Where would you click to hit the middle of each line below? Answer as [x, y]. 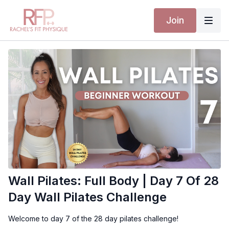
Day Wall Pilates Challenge [87, 197]
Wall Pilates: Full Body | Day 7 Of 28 [113, 181]
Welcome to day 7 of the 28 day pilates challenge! [93, 219]
